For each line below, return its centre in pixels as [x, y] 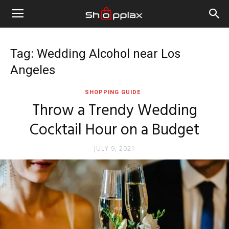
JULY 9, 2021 [114, 148]
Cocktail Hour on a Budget [114, 130]
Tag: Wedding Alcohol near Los [95, 54]
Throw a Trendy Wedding [114, 111]
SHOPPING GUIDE [112, 92]
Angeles [33, 70]
